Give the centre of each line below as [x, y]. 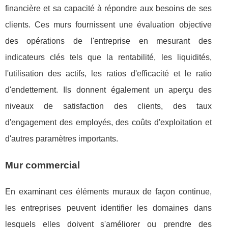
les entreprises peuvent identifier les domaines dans [108, 208]
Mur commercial [42, 165]
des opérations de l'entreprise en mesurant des [108, 41]
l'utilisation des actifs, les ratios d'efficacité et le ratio [108, 74]
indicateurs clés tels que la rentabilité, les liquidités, [108, 57]
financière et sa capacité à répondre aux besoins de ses [108, 8]
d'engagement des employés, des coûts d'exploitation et [108, 122]
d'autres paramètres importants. [62, 139]
